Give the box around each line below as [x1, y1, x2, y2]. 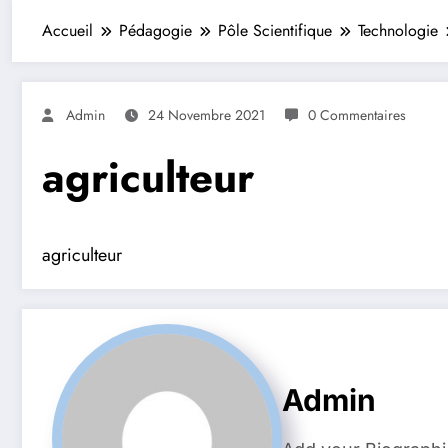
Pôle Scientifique [218, 18, 332, 42]
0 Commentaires [308, 104, 406, 125]
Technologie [358, 18, 438, 42]
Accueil [42, 18, 93, 42]
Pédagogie [119, 18, 192, 42]
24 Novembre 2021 [148, 104, 265, 125]
